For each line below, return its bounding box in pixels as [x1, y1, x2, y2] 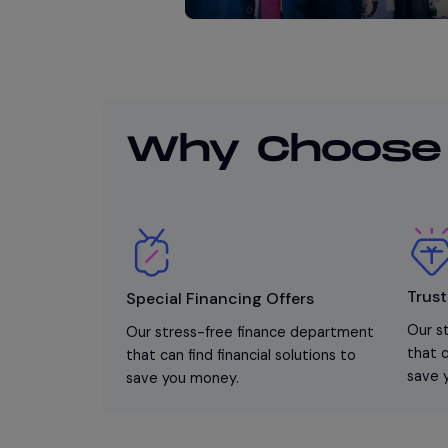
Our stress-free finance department [126, 322, 374, 341]
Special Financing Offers [126, 287, 314, 309]
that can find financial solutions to [126, 345, 356, 364]
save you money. [126, 368, 239, 387]
